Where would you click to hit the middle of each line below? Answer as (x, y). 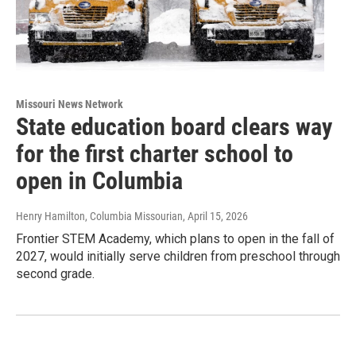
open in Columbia (99, 181)
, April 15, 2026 (215, 217)
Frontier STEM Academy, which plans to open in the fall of (175, 239)
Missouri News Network (70, 104)
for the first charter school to (155, 154)
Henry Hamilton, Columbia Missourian (99, 217)
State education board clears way (174, 127)
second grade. (55, 274)
